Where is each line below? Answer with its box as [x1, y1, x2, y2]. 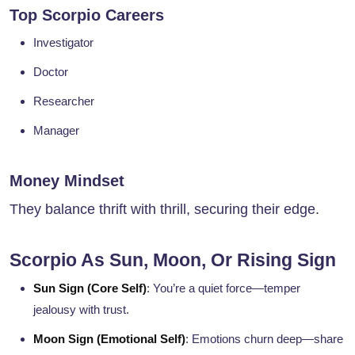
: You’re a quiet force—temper [147, 281, 300, 296]
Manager [33, 124, 79, 138]
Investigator [33, 36, 94, 50]
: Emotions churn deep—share [185, 332, 343, 346]
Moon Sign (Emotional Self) [33, 332, 185, 346]
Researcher [33, 94, 94, 109]
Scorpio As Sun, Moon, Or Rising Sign [10, 250, 336, 271]
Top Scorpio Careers [10, 6, 164, 25]
